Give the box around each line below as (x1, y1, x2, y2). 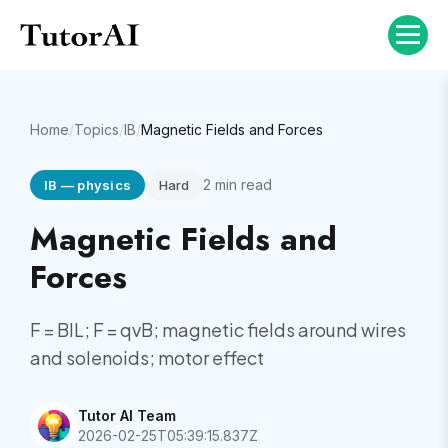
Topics (74, 121, 119, 138)
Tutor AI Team (78, 407, 176, 424)
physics (77, 177, 132, 193)
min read (211, 176, 273, 193)
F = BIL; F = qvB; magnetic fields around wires (30, 318, 406, 341)
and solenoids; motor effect (30, 346, 264, 369)
